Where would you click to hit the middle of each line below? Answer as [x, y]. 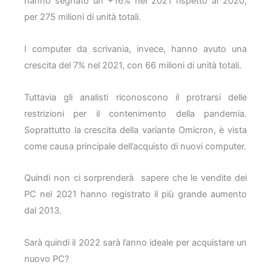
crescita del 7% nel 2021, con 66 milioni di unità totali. [133, 66]
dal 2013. [43, 211]
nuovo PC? [47, 259]
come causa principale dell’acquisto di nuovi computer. [135, 146]
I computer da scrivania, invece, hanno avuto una [135, 49]
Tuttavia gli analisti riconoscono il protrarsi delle [135, 97]
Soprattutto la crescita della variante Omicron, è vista [135, 130]
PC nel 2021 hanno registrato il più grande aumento [135, 194]
